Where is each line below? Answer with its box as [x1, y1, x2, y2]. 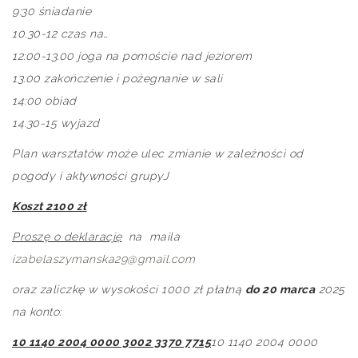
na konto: [12, 305, 62, 318]
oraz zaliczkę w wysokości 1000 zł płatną [12, 283, 245, 296]
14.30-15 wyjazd [12, 117, 100, 129]
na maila [128, 230, 180, 243]
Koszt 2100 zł [12, 200, 87, 213]
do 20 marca [245, 283, 315, 296]
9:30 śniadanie [12, 5, 91, 18]
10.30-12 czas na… [12, 27, 109, 40]
